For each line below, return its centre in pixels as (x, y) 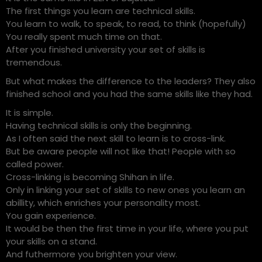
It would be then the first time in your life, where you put (127, 228)
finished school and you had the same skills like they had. (129, 94)
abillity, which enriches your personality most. (103, 203)
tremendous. (34, 62)
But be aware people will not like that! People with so (121, 151)
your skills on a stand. (51, 241)
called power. (35, 164)
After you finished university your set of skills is (106, 49)
